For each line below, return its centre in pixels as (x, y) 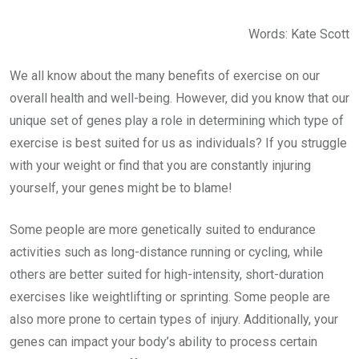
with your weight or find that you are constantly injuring (160, 166)
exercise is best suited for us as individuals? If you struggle (178, 143)
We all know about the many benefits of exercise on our (165, 76)
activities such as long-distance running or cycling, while (166, 252)
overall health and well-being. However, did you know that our (179, 99)
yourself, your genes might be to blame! (121, 188)
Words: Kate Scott (299, 34)
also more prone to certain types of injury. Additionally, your (174, 320)
